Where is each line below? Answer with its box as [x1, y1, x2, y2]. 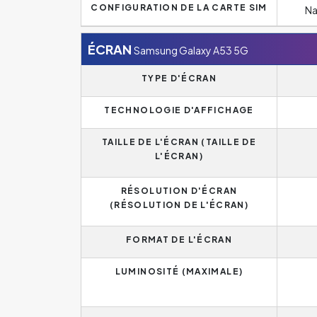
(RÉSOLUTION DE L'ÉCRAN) [109, 199, 249, 210]
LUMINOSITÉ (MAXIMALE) [115, 265, 243, 277]
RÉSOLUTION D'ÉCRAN [120, 185, 238, 196]
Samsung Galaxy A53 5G [134, 43, 248, 57]
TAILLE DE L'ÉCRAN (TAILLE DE [101, 136, 257, 147]
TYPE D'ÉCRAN [141, 72, 217, 83]
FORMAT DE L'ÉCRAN [125, 234, 233, 245]
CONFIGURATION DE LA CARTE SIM [91, 1, 267, 13]
